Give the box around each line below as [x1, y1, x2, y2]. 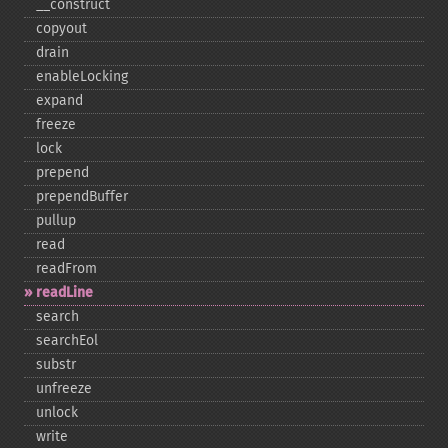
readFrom [36, 260, 97, 277]
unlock [36, 404, 78, 421]
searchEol [36, 332, 98, 349]
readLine [36, 284, 93, 301]
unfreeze [36, 380, 92, 397]
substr [36, 356, 76, 373]
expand [36, 92, 83, 109]
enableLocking [36, 68, 128, 85]
